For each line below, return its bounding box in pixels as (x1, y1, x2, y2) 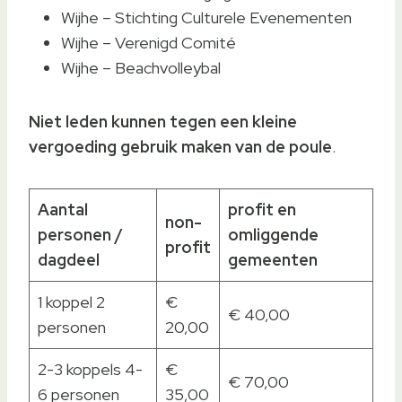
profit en (228, 199, 296, 220)
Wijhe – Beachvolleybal (61, 57, 221, 78)
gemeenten (228, 249, 318, 270)
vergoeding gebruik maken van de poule (29, 136, 332, 157)
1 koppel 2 (38, 292, 105, 312)
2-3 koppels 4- (38, 359, 143, 380)
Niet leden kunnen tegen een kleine (29, 111, 297, 132)
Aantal (38, 199, 88, 220)
